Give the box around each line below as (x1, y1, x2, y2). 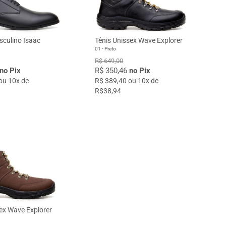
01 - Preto (95, 45, 117, 51)
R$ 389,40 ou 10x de (95, 76, 159, 85)
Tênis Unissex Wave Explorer (95, 36, 183, 44)
